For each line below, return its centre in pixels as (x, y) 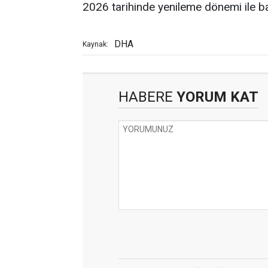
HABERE (146, 97)
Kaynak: (95, 44)
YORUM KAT (216, 97)
